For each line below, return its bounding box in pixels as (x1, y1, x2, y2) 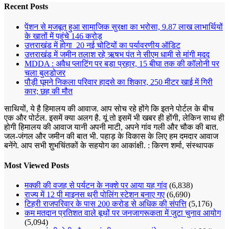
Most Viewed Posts (4, 161, 69, 170)
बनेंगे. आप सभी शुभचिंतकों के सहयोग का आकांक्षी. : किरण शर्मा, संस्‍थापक (4, 141, 214, 150)
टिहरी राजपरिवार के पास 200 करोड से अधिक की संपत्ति (25, 199, 187, 209)
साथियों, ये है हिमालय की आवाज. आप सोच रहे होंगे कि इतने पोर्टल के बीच (4, 104, 214, 113)
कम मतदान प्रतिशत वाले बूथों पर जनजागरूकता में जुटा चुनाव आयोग (25, 209, 221, 218)
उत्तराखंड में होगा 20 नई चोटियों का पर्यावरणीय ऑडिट (25, 40, 180, 50)
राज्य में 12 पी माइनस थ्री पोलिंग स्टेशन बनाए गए (25, 190, 165, 199)
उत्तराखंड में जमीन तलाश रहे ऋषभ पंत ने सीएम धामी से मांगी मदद (25, 50, 210, 59)
